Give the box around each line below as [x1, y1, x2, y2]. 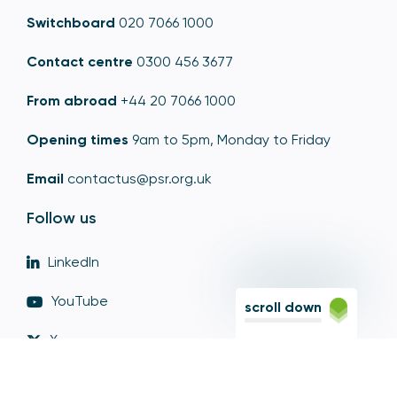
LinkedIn [48, 253, 99, 271]
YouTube [51, 292, 108, 310]
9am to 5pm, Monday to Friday [128, 131, 331, 149]
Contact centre [27, 53, 133, 71]
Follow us [27, 208, 97, 229]
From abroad [27, 92, 117, 110]
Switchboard [27, 14, 115, 32]
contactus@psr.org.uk [67, 170, 212, 188]
